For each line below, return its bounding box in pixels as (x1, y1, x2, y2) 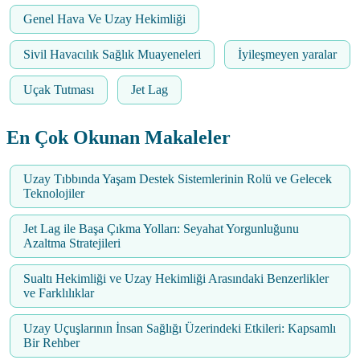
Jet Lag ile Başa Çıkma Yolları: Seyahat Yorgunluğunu (23, 222, 299, 236)
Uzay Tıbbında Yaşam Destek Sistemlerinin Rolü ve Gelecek (23, 172, 332, 186)
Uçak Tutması (23, 83, 94, 97)
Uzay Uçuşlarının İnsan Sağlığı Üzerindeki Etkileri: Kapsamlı (23, 321, 336, 336)
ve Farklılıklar (23, 286, 94, 301)
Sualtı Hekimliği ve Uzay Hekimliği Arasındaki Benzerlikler (23, 272, 329, 286)
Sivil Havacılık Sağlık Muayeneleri (23, 47, 201, 62)
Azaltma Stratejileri (23, 236, 121, 251)
